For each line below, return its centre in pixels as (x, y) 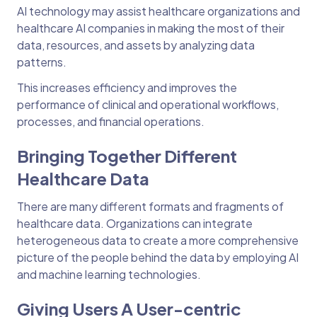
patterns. (43, 62)
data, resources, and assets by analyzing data (136, 45)
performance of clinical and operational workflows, (148, 104)
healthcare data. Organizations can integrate (135, 223)
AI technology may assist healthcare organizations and (158, 11)
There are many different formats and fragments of (150, 206)
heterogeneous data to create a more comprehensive (158, 240)
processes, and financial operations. (112, 121)
